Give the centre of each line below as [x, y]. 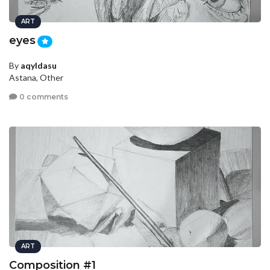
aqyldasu [39, 66]
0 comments [43, 96]
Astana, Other [36, 78]
